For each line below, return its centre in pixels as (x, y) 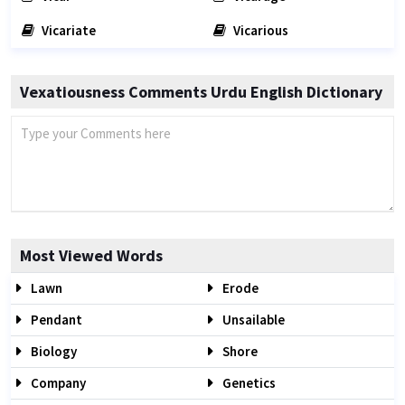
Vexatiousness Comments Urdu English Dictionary (201, 92)
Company (57, 383)
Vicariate (67, 30)
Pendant (55, 320)
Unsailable (252, 320)
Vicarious (259, 30)
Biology (52, 351)
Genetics (248, 383)
